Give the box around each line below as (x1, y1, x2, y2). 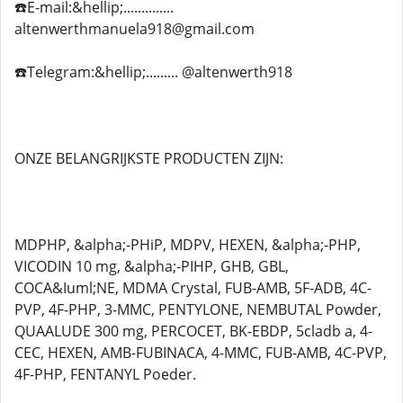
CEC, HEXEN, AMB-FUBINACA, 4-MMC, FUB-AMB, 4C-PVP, (14, 343, 387, 363)
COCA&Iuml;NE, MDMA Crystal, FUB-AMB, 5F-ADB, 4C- (14, 278, 372, 298)
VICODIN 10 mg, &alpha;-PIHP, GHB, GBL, (14, 256, 289, 276)
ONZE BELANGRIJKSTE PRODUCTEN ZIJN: (14, 148, 283, 168)
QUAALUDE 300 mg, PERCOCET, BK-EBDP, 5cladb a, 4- (14, 321, 372, 341)
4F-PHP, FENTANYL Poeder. (14, 364, 196, 384)
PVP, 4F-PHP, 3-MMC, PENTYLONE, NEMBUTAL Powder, (14, 300, 381, 319)
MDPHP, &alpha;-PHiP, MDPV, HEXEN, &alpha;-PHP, (14, 235, 361, 255)
